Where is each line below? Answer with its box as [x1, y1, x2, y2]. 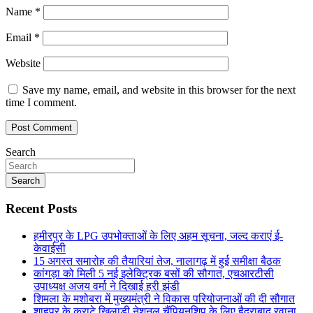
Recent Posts [6, 201, 77, 216]
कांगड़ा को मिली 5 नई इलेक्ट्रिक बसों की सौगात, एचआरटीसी [34, 267, 274, 279]
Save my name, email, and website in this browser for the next [22, 84, 296, 96]
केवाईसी [34, 242, 66, 254]
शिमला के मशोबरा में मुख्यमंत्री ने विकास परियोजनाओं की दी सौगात [34, 292, 295, 305]
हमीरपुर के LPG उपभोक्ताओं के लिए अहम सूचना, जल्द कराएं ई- [34, 229, 283, 242]
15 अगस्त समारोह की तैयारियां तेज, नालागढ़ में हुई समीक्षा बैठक [34, 254, 281, 267]
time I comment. [6, 96, 77, 109]
